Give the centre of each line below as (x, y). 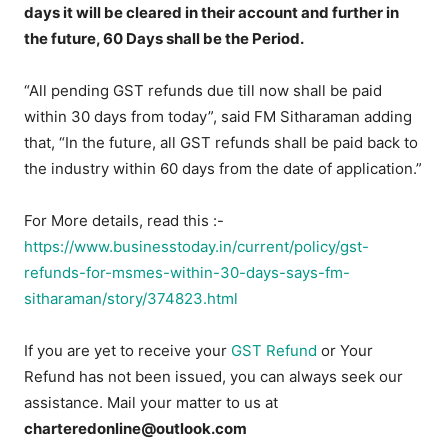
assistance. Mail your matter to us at (151, 403)
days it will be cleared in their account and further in (212, 13)
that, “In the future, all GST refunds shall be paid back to (221, 143)
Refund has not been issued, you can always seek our (214, 377)
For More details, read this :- (124, 221)
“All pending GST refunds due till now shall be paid (203, 91)
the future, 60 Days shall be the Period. (164, 39)
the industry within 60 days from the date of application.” (223, 169)
